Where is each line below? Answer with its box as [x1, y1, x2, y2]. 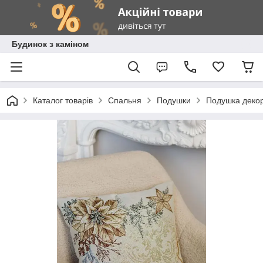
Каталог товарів [33, 96, 93, 105]
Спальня [108, 96, 141, 105]
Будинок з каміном [12, 39, 89, 49]
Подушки [157, 96, 191, 105]
